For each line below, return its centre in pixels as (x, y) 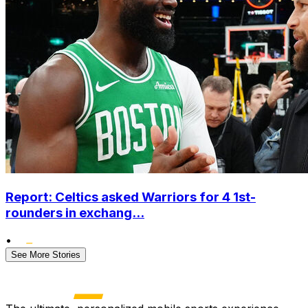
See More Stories (46, 255)
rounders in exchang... (75, 212)
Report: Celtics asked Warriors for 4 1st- (131, 197)
